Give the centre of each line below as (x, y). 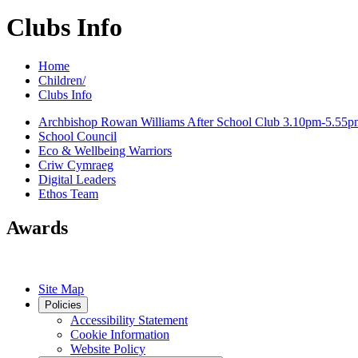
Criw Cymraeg (76, 165)
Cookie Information (120, 334)
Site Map (61, 288)
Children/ (62, 80)
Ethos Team (68, 193)
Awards (37, 227)
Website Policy (108, 348)
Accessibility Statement (129, 320)
